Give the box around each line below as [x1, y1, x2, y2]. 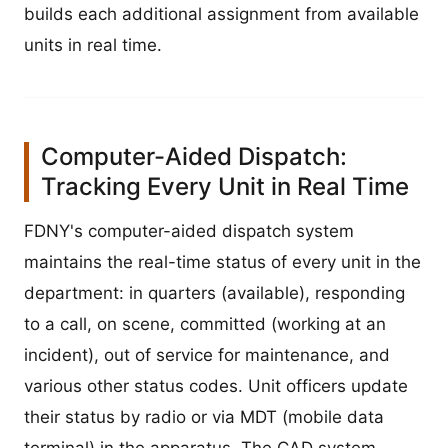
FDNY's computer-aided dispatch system [24, 221, 354, 242]
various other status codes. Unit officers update [24, 376, 408, 397]
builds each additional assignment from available [24, 4, 419, 25]
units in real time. [24, 35, 162, 56]
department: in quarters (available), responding [24, 283, 405, 304]
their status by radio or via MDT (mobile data [24, 407, 384, 428]
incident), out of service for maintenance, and [24, 345, 390, 366]
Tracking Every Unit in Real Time [41, 172, 409, 202]
